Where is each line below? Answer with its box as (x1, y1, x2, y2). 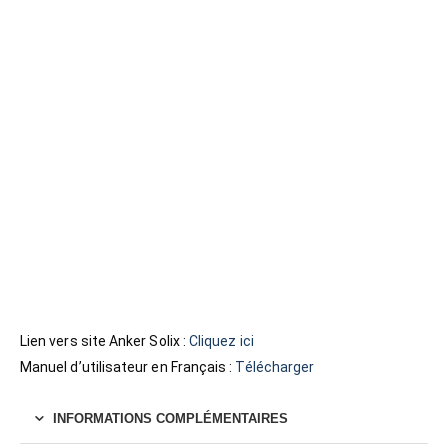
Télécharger (235, 359, 315, 376)
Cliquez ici (189, 333, 257, 350)
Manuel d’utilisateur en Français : (20, 359, 236, 376)
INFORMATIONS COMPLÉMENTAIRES (53, 411, 288, 427)
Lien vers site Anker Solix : (20, 333, 190, 350)
